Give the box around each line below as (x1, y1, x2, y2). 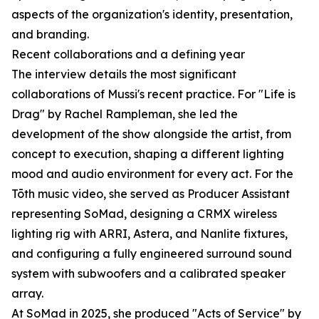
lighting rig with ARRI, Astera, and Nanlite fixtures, (11, 226, 288, 241)
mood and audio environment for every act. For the (11, 167, 293, 182)
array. (11, 286, 43, 301)
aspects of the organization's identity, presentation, (11, 7, 293, 22)
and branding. (11, 27, 89, 42)
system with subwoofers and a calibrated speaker (11, 266, 286, 281)
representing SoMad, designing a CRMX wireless (11, 206, 277, 221)
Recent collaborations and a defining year (11, 47, 245, 62)
